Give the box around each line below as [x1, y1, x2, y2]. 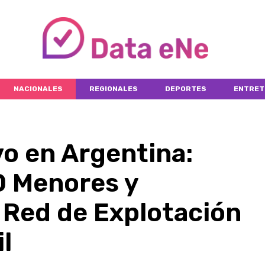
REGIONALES [89, 84, 138, 93]
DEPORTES [164, 84, 206, 93]
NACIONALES [13, 84, 63, 93]
